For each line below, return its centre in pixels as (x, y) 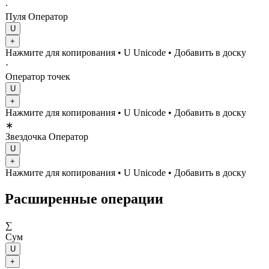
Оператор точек (38, 76)
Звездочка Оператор (47, 136)
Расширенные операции (84, 198)
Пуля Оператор (37, 16)
